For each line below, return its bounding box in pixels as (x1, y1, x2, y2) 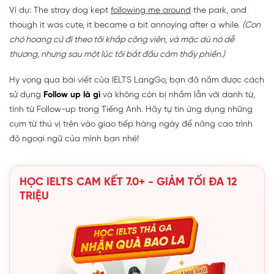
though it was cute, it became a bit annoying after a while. (9, 20, 242, 30)
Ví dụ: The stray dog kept (9, 6, 111, 15)
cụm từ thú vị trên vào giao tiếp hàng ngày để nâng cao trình (9, 119, 253, 129)
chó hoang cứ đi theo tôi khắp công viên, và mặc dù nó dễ (9, 35, 234, 45)
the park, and (191, 6, 246, 15)
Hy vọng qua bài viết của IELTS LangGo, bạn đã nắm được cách (9, 75, 264, 85)
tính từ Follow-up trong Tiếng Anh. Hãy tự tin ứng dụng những (9, 105, 253, 114)
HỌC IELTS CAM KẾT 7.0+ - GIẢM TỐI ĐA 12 (20, 176, 237, 188)
